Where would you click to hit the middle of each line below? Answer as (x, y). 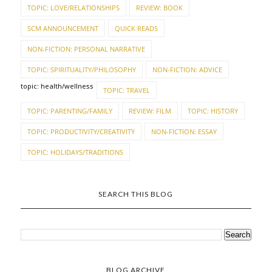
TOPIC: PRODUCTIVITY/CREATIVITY (81, 131)
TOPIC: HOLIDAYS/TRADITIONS (75, 152)
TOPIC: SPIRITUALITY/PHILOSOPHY (81, 69)
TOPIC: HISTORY (212, 110)
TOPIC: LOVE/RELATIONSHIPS (73, 7)
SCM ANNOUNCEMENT (63, 28)
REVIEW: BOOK (159, 7)
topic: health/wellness (57, 86)
